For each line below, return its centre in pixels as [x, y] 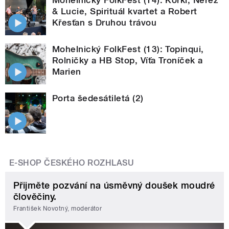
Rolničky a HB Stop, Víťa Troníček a [128, 60]
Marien [67, 71]
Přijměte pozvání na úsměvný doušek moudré [114, 185]
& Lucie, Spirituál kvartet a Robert [125, 11]
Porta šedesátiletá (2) [98, 98]
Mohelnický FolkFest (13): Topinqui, [128, 49]
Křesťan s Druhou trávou [105, 22]
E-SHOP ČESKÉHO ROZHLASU [72, 163]
